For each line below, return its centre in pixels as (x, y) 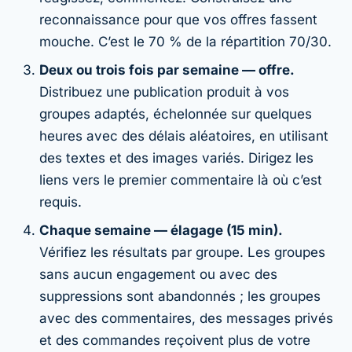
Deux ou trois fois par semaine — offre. (167, 70)
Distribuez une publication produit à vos (164, 92)
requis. (60, 202)
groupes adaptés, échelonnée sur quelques (176, 114)
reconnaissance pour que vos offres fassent (178, 19)
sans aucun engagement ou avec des (158, 274)
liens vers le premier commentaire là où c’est (181, 180)
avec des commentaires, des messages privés (186, 318)
